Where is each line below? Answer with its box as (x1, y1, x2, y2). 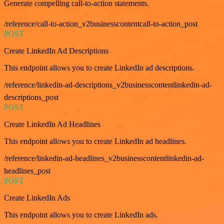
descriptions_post (4, 92, 58, 101)
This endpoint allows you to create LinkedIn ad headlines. (4, 136, 186, 145)
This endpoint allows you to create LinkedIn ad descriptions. (4, 63, 194, 72)
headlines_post (4, 166, 50, 175)
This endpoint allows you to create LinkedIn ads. (4, 210, 158, 219)
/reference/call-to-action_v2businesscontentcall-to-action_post (4, 19, 197, 28)
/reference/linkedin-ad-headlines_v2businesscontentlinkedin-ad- (4, 153, 204, 162)
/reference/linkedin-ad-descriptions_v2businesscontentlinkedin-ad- (4, 80, 212, 89)
